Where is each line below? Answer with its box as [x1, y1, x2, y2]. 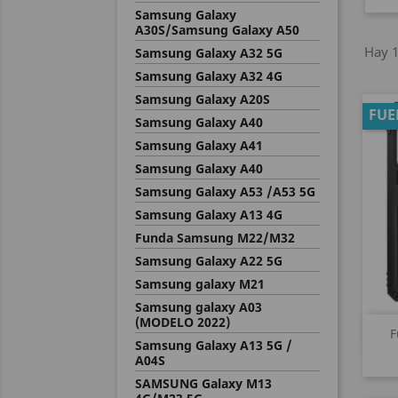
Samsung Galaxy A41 [135, 137, 263, 154]
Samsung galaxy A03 [135, 298, 262, 315]
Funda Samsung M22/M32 [135, 229, 295, 246]
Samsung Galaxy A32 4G [135, 68, 283, 84]
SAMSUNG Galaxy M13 [135, 375, 272, 392]
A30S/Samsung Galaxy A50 [135, 21, 299, 38]
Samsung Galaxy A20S [135, 91, 270, 107]
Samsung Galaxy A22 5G [135, 252, 283, 269]
